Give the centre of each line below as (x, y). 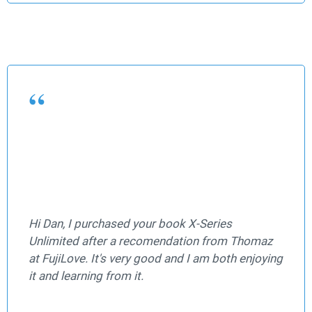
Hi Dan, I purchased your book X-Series (130, 224)
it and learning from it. (86, 276)
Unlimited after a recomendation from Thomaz (150, 241)
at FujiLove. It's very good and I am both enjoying (156, 259)
